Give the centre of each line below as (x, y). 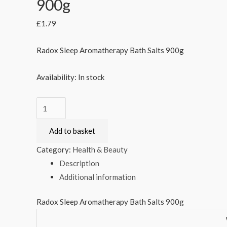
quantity (50, 186)
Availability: (56, 77)
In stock (91, 77)
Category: (54, 149)
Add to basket (72, 130)
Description (79, 163)
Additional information (98, 177)
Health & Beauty (100, 149)
